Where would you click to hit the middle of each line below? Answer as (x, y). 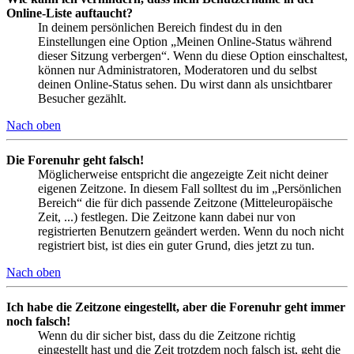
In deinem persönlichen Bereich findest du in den (160, 27)
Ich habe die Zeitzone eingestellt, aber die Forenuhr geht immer (176, 307)
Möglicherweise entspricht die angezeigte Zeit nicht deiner (183, 174)
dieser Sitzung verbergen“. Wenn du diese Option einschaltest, (193, 55)
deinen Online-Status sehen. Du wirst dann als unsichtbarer (185, 84)
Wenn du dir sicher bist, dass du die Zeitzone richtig (167, 335)
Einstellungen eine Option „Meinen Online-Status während (185, 41)
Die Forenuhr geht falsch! (75, 160)
